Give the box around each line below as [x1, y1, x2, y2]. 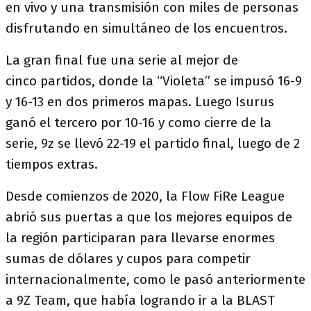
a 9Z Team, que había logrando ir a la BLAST [6, 292, 275, 308]
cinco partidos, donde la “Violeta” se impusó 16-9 [6, 73, 302, 89]
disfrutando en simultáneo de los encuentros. [6, 20, 287, 36]
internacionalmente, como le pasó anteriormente [6, 271, 305, 287]
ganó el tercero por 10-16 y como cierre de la [6, 115, 271, 131]
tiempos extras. [6, 156, 98, 172]
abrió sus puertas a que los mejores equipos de [6, 209, 292, 225]
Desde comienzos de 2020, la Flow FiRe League [6, 188, 285, 204]
